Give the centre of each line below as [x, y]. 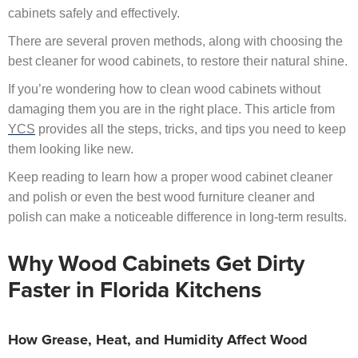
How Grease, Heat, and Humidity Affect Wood [158, 341]
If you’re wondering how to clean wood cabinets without [164, 89]
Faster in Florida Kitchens [135, 291]
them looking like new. [71, 149]
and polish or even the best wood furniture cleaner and [161, 197]
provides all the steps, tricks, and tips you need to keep [191, 129]
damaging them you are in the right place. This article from [171, 109]
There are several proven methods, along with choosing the [175, 42]
